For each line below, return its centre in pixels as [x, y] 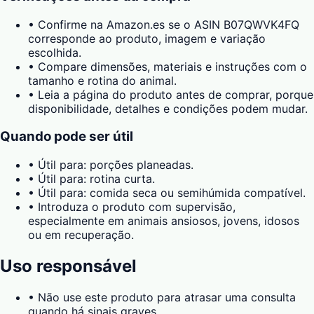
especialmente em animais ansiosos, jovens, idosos [164, 221]
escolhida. [55, 52]
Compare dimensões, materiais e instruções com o [172, 66]
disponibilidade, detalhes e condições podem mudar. [168, 108]
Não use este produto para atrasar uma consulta [167, 297]
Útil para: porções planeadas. [116, 165]
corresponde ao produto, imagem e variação [147, 38]
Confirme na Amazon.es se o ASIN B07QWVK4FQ [169, 24]
